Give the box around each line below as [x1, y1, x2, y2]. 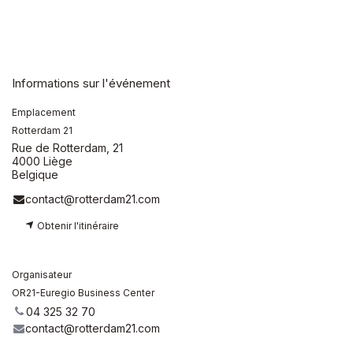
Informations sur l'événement [12, 75, 170, 91]
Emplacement [12, 106, 76, 118]
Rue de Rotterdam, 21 [12, 140, 123, 154]
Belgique [12, 167, 58, 181]
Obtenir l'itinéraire [35, 219, 119, 232]
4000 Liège [12, 154, 72, 168]
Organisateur [12, 268, 72, 281]
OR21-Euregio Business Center [12, 286, 154, 299]
